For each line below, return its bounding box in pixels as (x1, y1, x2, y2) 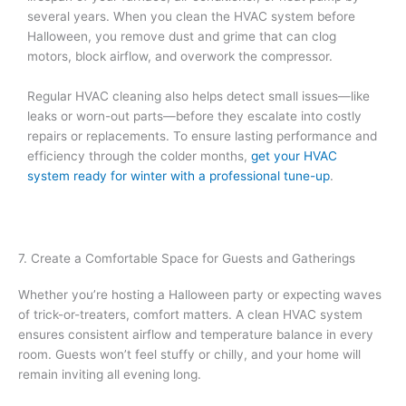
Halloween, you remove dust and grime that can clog (27, 28, 336, 43)
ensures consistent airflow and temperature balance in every (18, 326, 373, 342)
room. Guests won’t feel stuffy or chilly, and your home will (18, 346, 361, 362)
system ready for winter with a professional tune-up (27, 168, 330, 183)
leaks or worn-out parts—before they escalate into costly (27, 108, 362, 123)
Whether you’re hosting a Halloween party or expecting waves (18, 286, 382, 302)
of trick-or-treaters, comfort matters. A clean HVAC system (18, 306, 362, 322)
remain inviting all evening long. (18, 366, 201, 382)
